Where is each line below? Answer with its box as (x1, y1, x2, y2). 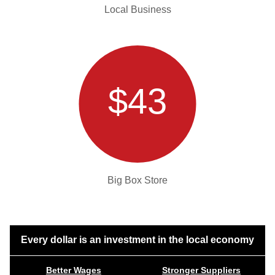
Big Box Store (107, 174, 168, 185)
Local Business (104, 4, 171, 15)
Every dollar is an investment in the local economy (21, 234, 254, 246)
